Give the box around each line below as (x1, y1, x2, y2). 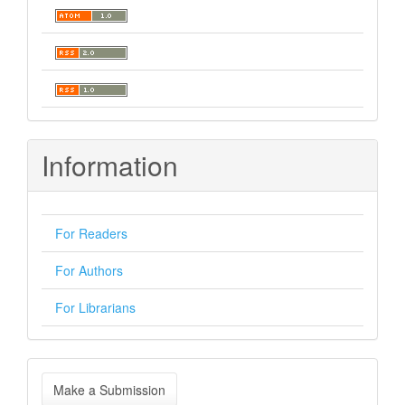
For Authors (55, 260, 123, 279)
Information (42, 145, 178, 184)
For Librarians (55, 297, 136, 316)
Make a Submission (53, 380, 165, 399)
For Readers (55, 223, 127, 242)
